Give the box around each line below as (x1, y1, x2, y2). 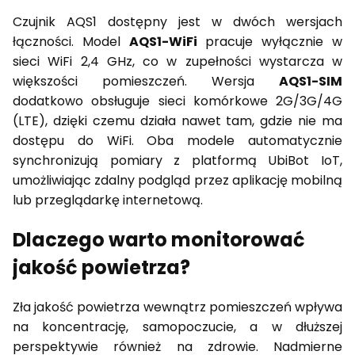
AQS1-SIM (279, 71, 342, 90)
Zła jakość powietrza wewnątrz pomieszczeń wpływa (13, 297, 342, 316)
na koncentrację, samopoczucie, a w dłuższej (13, 317, 342, 336)
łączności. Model (13, 32, 129, 51)
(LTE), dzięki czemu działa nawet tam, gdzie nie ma (13, 111, 342, 130)
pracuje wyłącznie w (197, 32, 343, 51)
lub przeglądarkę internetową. (13, 190, 203, 209)
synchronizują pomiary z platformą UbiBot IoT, (13, 151, 342, 170)
